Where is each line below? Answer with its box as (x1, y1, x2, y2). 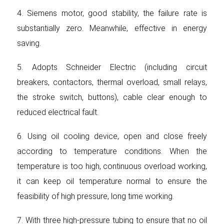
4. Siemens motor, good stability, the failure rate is (17, 8, 207, 18)
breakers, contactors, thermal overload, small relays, (17, 77, 207, 87)
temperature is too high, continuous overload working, (17, 161, 207, 171)
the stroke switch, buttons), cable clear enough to (17, 92, 207, 102)
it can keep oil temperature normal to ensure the (17, 176, 207, 186)
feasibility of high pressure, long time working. (17, 191, 174, 201)
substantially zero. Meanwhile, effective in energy (17, 23, 207, 33)
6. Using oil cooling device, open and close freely (17, 131, 207, 141)
